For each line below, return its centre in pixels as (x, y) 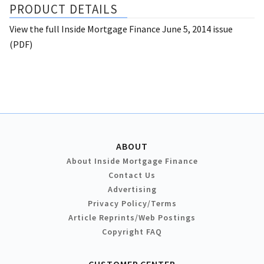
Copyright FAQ (132, 231)
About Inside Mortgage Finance (132, 161)
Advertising (132, 189)
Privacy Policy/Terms (132, 203)
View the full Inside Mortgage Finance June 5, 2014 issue (121, 29)
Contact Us (132, 175)
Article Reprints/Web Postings (132, 217)
